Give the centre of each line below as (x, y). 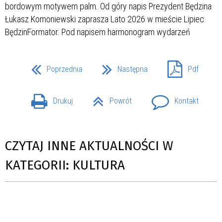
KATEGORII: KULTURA (65, 166)
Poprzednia (64, 69)
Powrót (121, 101)
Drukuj (63, 101)
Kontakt (187, 101)
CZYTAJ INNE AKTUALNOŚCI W (89, 146)
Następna (133, 69)
